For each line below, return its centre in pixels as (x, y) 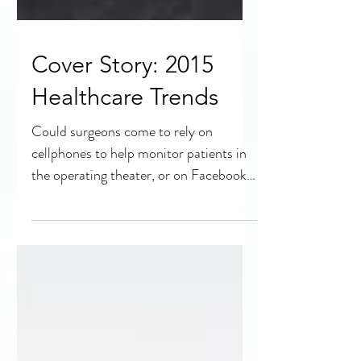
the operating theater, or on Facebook (139, 218)
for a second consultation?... (112, 240)
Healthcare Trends (125, 140)
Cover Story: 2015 (122, 108)
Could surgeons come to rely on (122, 175)
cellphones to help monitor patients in (139, 197)
